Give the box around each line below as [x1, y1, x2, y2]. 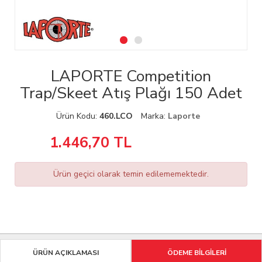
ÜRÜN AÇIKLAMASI [32, 248, 99, 258]
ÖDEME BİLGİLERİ [167, 248, 226, 258]
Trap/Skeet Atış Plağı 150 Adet [20, 82, 242, 105]
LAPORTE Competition [51, 65, 211, 88]
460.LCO [99, 111, 133, 122]
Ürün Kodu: [56, 111, 99, 122]
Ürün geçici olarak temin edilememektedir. [53, 168, 209, 180]
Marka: [141, 111, 168, 122]
